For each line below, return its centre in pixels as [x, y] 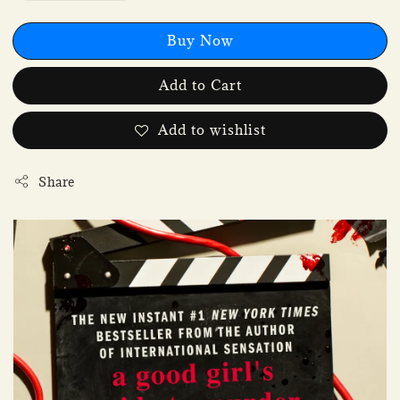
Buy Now [200, 40]
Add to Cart [200, 84]
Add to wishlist [212, 129]
